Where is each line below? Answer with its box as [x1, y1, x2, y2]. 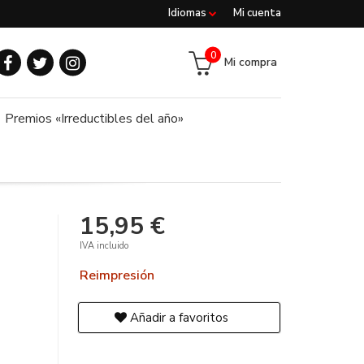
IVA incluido [80, 240, 129, 252]
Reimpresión [80, 266, 155, 284]
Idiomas [168, 6, 209, 20]
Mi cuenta [233, 6, 281, 20]
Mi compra [224, 54, 277, 70]
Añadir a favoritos [127, 310, 229, 326]
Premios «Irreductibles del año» [5, 110, 184, 128]
